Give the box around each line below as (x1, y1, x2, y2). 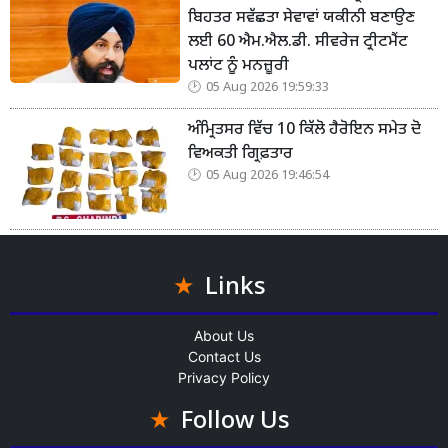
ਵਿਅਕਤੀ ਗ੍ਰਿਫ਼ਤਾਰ (188, 143, 293, 165)
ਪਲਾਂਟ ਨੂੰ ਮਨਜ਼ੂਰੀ (188, 55, 289, 77)
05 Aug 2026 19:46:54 (206, 167, 329, 184)
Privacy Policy (178, 368, 270, 386)
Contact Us (187, 347, 261, 365)
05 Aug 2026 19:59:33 (206, 79, 329, 96)
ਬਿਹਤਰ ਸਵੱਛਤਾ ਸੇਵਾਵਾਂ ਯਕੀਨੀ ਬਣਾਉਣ (188, 7, 415, 29)
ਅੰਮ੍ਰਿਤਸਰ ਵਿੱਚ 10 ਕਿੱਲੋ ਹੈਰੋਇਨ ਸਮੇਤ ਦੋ (188, 119, 421, 141)
